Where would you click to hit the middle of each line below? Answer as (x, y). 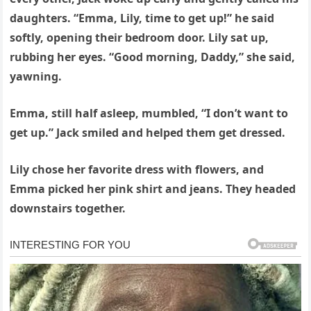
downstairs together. (68, 209)
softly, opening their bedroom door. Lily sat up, (140, 38)
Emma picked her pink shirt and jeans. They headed (153, 189)
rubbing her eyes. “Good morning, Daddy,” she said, (153, 57)
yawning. (36, 77)
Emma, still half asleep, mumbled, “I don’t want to (149, 114)
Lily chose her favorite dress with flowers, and (137, 170)
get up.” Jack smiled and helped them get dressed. (148, 133)
